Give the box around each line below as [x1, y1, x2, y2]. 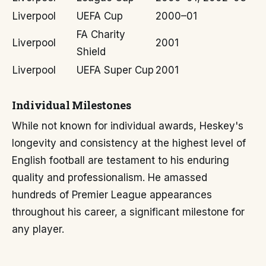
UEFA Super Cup [77, 64, 154, 76]
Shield [77, 46, 106, 58]
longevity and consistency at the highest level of [12, 137, 246, 149]
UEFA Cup [77, 10, 123, 22]
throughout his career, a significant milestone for [12, 206, 245, 218]
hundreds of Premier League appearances [12, 189, 212, 201]
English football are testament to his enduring [12, 154, 229, 166]
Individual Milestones [12, 98, 131, 112]
